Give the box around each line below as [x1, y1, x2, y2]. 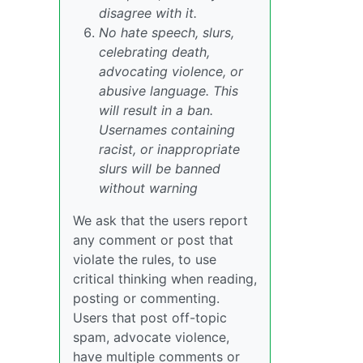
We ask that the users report [73, 212, 248, 229]
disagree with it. [99, 5, 197, 22]
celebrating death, [99, 44, 210, 61]
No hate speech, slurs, [99, 24, 234, 41]
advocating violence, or [99, 63, 243, 80]
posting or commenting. [73, 290, 220, 307]
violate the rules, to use [73, 251, 216, 268]
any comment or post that [73, 232, 233, 249]
